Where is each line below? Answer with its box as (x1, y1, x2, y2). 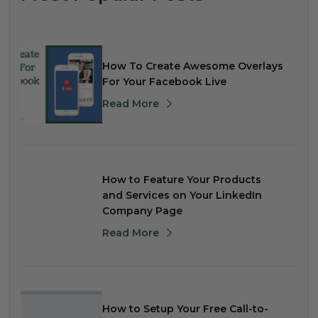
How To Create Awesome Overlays (102, 60, 284, 73)
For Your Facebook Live (102, 75, 227, 89)
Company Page (102, 204, 183, 218)
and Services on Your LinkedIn (102, 189, 263, 202)
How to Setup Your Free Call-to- (102, 302, 269, 316)
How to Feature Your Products (102, 173, 262, 187)
